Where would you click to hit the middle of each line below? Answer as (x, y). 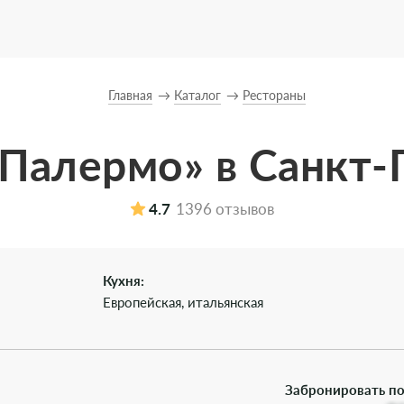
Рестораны (274, 95)
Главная (130, 95)
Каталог (197, 95)
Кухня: (124, 280)
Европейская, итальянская (183, 302)
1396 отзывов (225, 209)
